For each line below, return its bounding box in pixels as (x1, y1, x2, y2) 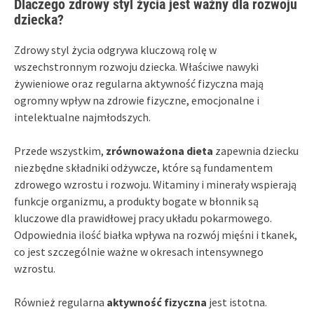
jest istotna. (207, 294, 267, 309)
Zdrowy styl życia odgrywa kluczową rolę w (14, 42, 217, 57)
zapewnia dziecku (213, 143, 299, 158)
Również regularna (14, 294, 107, 309)
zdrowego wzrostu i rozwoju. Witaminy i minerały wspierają (14, 177, 296, 191)
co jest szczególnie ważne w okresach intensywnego (14, 244, 264, 259)
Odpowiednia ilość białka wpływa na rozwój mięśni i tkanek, (14, 227, 297, 242)
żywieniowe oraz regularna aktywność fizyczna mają (14, 76, 264, 90)
